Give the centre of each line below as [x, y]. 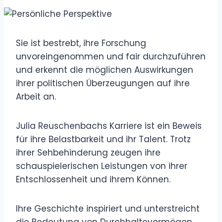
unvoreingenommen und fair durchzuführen [111, 56]
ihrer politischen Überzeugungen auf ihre [103, 83]
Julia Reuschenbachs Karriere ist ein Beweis [109, 126]
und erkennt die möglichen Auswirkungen [105, 70]
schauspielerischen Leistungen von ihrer [102, 166]
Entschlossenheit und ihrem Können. [93, 179]
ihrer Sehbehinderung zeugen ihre [88, 152]
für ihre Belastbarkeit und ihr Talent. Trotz [103, 139]
